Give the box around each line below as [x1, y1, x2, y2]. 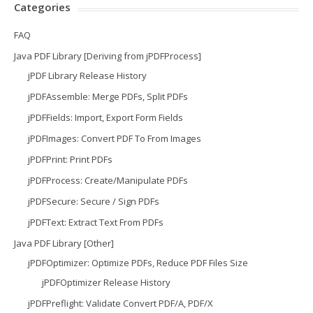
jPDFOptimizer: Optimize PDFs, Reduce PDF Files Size [28, 256, 248, 269]
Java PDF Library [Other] [14, 237, 114, 249]
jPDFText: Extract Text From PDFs [28, 216, 163, 228]
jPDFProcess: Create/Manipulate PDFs [28, 174, 188, 187]
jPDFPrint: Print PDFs [28, 153, 112, 166]
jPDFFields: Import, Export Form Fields [28, 111, 183, 124]
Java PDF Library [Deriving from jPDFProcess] [14, 50, 201, 62]
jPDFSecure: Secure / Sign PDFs [28, 195, 159, 208]
